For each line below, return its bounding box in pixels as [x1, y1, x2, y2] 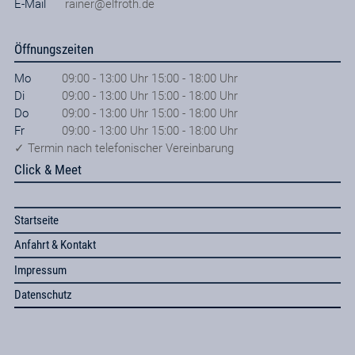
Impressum [13, 262, 67, 277]
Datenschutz [13, 288, 72, 303]
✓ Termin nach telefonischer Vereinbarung [13, 140, 234, 155]
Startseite [13, 212, 59, 227]
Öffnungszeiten [13, 40, 94, 57]
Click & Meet [13, 161, 82, 177]
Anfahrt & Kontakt [13, 238, 96, 253]
